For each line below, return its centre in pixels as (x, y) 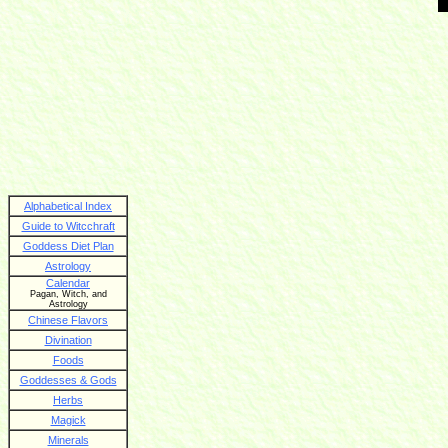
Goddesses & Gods (68, 380)
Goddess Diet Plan (68, 246)
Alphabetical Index (68, 206)
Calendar (68, 283)
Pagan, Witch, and (68, 294)
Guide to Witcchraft (68, 226)
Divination (68, 340)
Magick (68, 420)
